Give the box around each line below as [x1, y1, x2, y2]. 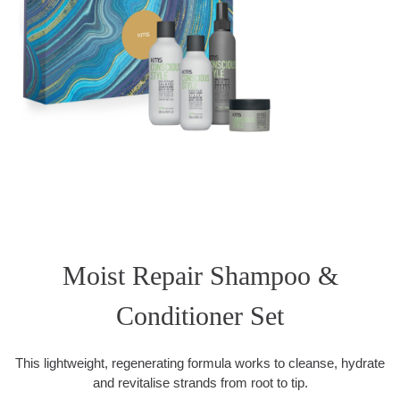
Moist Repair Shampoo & [62, 261, 338, 291]
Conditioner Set [116, 301, 284, 331]
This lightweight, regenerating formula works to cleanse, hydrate [15, 355, 385, 371]
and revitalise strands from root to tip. [92, 375, 308, 391]
